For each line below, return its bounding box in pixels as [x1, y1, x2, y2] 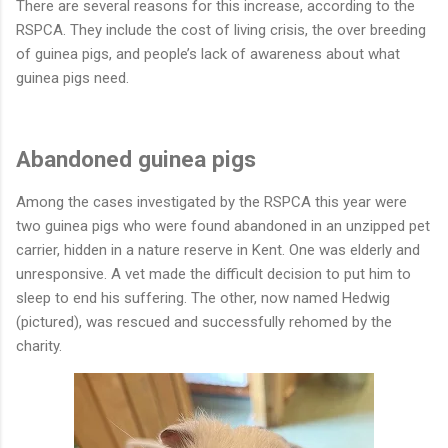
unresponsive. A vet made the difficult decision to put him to [16, 264, 411, 283]
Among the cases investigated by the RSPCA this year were [16, 192, 407, 211]
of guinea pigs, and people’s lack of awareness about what [16, 44, 400, 63]
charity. [16, 336, 62, 355]
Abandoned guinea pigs [16, 146, 256, 173]
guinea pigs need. [16, 68, 129, 87]
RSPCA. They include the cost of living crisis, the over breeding [16, 20, 426, 39]
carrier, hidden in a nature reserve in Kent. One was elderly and [16, 240, 420, 259]
